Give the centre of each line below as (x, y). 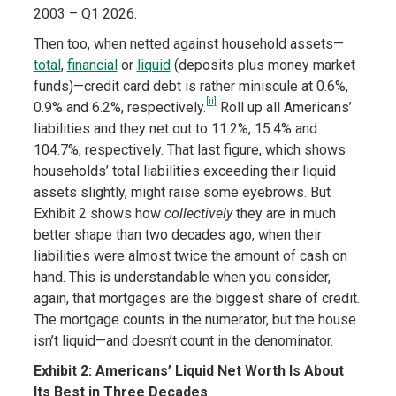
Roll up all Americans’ (284, 108)
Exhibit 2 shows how (99, 214)
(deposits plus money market (263, 65)
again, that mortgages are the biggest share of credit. (196, 299)
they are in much (284, 214)
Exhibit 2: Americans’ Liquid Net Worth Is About (188, 371)
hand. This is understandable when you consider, (182, 278)
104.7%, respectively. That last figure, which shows (189, 150)
